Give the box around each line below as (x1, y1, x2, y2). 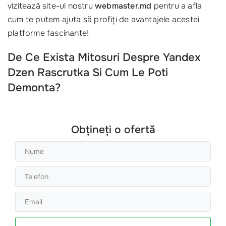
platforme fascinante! (8, 27, 89, 38)
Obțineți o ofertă (71, 123, 155, 136)
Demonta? (8, 80, 61, 95)
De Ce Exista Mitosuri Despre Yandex (8, 50, 201, 65)
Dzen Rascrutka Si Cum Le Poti (8, 65, 168, 80)
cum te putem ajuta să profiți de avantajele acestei (8, 14, 200, 25)
